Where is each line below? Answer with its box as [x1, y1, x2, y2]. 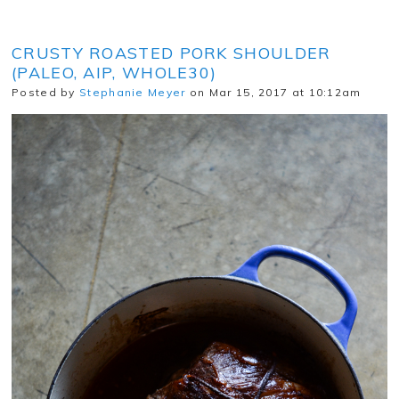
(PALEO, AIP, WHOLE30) [12, 61, 217, 83]
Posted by [12, 85, 80, 99]
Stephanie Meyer [79, 85, 186, 99]
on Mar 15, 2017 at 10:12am [185, 85, 362, 99]
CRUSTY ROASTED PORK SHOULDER [12, 42, 331, 63]
